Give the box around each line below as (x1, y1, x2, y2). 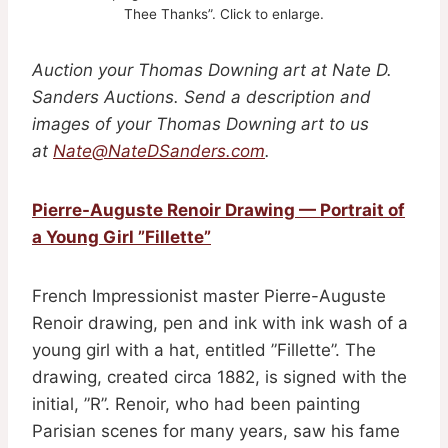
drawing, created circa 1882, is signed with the (32, 366, 407, 387)
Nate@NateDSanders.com (53, 140, 265, 161)
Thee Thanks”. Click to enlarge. (124, 5, 324, 22)
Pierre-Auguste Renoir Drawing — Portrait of (32, 199, 405, 220)
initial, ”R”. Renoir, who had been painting (32, 393, 360, 414)
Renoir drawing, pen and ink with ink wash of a (32, 312, 408, 333)
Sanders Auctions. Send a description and (32, 86, 371, 107)
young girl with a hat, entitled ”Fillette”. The (32, 339, 376, 360)
